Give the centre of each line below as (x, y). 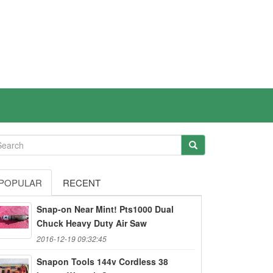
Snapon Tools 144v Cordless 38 (102, 261)
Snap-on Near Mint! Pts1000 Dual (105, 209)
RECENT (82, 182)
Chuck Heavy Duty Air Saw (92, 223)
